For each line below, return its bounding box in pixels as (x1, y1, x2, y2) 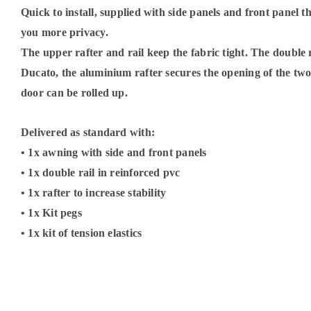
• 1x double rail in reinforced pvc (20, 166, 180, 178)
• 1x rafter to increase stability (20, 186, 167, 199)
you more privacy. (20, 26, 108, 38)
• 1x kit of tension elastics (20, 226, 142, 239)
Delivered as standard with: (20, 126, 155, 138)
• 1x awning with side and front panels (20, 146, 207, 158)
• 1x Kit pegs (20, 206, 82, 219)
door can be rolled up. (20, 86, 128, 99)
